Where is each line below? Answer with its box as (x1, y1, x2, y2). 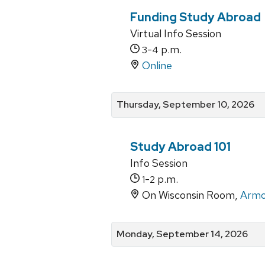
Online (142, 59, 172, 73)
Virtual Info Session (130, 27, 221, 41)
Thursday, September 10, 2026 (117, 98, 254, 111)
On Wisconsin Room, (140, 188, 240, 202)
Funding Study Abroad (130, 9, 261, 25)
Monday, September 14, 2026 (117, 227, 248, 240)
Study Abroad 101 (130, 138, 231, 154)
